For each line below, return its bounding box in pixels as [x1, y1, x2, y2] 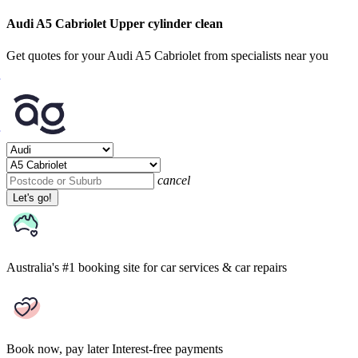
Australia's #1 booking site [6, 260, 140, 274]
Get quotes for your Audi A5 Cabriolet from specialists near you [6, 48, 328, 62]
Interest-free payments [112, 341, 223, 356]
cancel [157, 173, 190, 187]
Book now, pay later [6, 341, 109, 356]
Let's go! [13, 191, 52, 204]
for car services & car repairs [143, 260, 287, 274]
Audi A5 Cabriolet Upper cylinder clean [6, 17, 223, 31]
